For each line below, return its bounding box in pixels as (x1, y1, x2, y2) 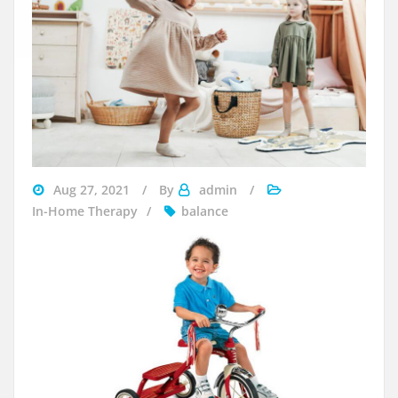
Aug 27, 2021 (53, 180, 130, 198)
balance (181, 202, 228, 219)
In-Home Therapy (32, 202, 138, 219)
